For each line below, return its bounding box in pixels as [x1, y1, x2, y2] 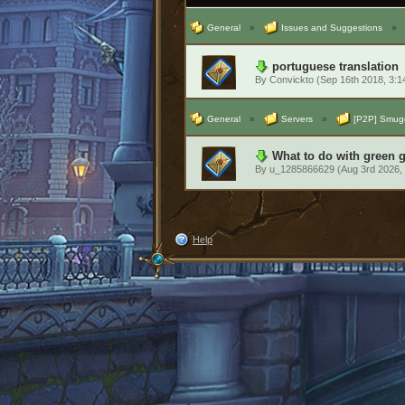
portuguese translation [271, 60, 399, 73]
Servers [280, 113, 313, 124]
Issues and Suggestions [280, 22, 382, 33]
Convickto [268, 74, 314, 85]
